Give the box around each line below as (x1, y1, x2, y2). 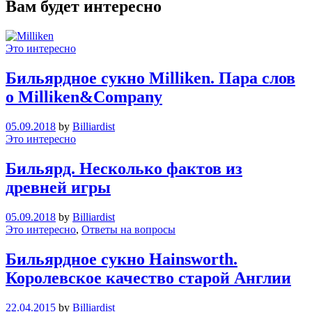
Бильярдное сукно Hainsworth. (6, 249, 237, 268)
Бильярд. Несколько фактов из (6, 159, 242, 178)
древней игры (6, 178, 111, 196)
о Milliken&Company (6, 88, 162, 107)
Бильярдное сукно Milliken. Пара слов (6, 69, 295, 88)
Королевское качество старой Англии (6, 268, 291, 287)
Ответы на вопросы (81, 223, 175, 235)
